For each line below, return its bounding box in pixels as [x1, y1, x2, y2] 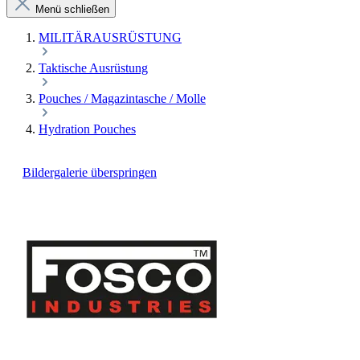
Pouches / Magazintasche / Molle [39, 92, 206, 105]
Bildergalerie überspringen [22, 166, 157, 179]
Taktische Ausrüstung [39, 61, 148, 75]
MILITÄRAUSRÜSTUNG [39, 31, 182, 44]
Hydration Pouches [39, 122, 136, 136]
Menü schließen [35, 3, 109, 15]
